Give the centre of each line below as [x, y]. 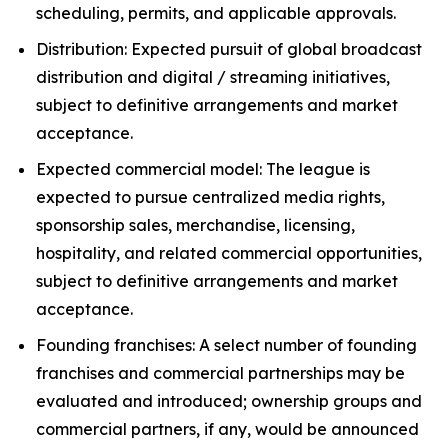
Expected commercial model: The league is [203, 169]
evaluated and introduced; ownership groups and [229, 401]
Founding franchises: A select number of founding [226, 345]
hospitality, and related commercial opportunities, [229, 253]
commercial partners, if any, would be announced [227, 429]
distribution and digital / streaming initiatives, [213, 77]
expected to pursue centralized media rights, [210, 197]
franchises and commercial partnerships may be [220, 373]
